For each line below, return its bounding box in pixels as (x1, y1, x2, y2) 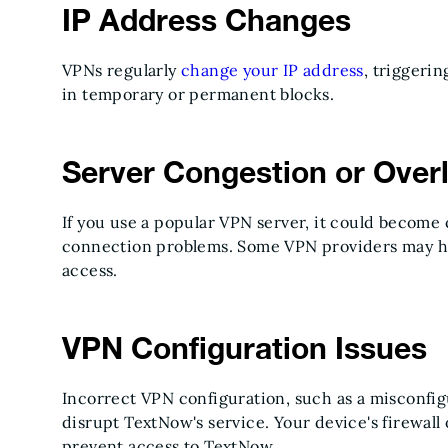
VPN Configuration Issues (62, 330, 427, 366)
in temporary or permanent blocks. (62, 84, 335, 104)
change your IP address (181, 60, 364, 80)
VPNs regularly (62, 60, 182, 80)
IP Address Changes (62, 2, 351, 38)
